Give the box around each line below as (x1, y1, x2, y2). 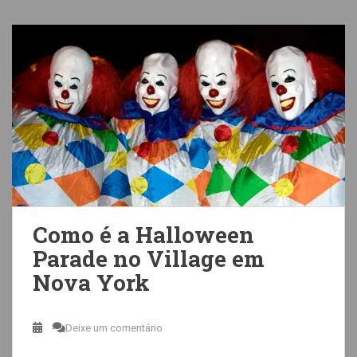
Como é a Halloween (33, 220, 254, 249)
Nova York (33, 268, 150, 297)
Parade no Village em (33, 244, 265, 273)
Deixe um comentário (65, 322, 163, 334)
